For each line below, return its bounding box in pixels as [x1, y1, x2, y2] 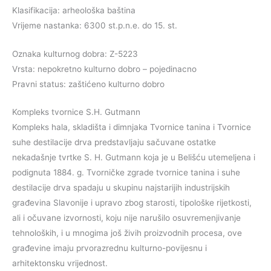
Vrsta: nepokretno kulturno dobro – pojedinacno [12, 64, 197, 74]
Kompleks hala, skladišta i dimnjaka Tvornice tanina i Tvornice [12, 122, 251, 132]
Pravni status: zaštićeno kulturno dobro [12, 79, 165, 89]
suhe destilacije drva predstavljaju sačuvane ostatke [12, 137, 216, 148]
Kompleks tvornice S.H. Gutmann [12, 107, 140, 117]
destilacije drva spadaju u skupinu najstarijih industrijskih [12, 183, 230, 193]
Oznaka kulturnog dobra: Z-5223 [12, 48, 138, 59]
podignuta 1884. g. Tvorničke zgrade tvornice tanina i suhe [12, 168, 240, 178]
